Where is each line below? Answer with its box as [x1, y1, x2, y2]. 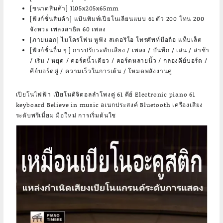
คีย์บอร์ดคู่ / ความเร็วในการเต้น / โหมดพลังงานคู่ [30, 67, 173, 76]
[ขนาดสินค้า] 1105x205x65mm [30, 4, 119, 13]
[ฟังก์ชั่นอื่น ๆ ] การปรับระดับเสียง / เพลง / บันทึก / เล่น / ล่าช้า [30, 46, 210, 55]
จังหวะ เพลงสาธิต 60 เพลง [30, 25, 106, 34]
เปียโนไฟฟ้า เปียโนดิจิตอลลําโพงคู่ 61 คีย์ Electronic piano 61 [15, 90, 196, 99]
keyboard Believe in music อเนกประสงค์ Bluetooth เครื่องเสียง [15, 100, 204, 109]
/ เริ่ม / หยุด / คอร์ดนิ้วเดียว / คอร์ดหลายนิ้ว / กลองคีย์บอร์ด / [30, 56, 208, 65]
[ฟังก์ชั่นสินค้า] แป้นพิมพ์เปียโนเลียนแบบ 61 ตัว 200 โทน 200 [30, 14, 205, 23]
